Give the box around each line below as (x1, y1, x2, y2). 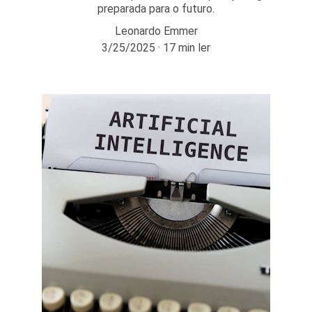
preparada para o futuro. (97, 2, 214, 15)
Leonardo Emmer (114, 24, 198, 38)
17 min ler (163, 41, 210, 54)
